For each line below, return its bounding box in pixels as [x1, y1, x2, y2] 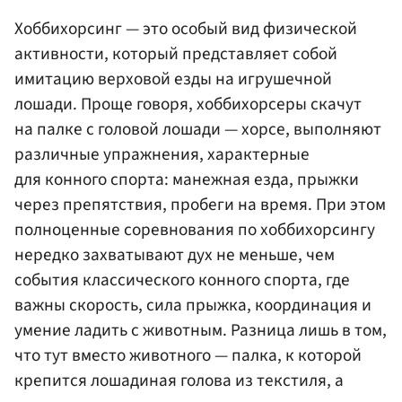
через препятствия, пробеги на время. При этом [14, 192, 386, 218]
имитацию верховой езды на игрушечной [14, 66, 332, 92]
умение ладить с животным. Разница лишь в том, [14, 318, 387, 344]
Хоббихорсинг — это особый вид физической [14, 16, 357, 42]
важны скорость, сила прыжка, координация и [14, 293, 371, 319]
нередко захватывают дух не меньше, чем [14, 242, 335, 268]
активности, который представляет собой [14, 41, 337, 67]
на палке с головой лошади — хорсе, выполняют [14, 117, 381, 143]
